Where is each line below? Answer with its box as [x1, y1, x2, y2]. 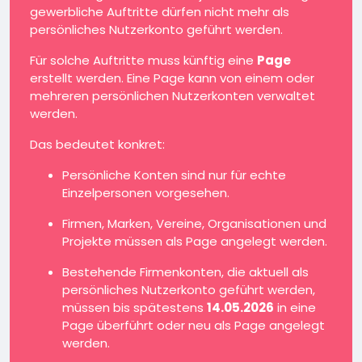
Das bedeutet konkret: [30, 136, 165, 153]
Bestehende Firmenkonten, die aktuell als [62, 263, 309, 280]
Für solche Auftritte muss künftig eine [30, 52, 257, 69]
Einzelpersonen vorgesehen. [62, 184, 229, 201]
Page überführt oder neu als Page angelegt [62, 317, 325, 334]
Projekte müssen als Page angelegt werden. [62, 233, 327, 250]
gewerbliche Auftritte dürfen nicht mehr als [30, 3, 289, 20]
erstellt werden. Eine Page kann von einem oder [30, 69, 314, 86]
